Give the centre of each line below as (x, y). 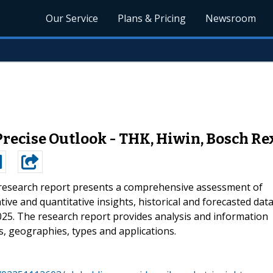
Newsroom (231, 18)
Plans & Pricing (152, 18)
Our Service (72, 18)
